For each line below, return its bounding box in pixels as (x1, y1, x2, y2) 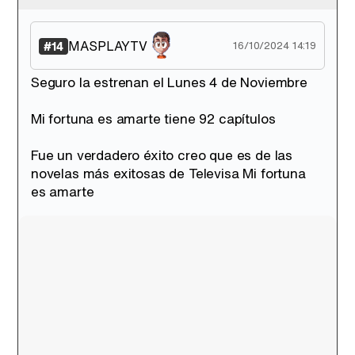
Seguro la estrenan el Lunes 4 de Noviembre (31, 72, 307, 92)
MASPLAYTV (68, 36, 147, 55)
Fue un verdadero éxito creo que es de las (31, 145, 293, 165)
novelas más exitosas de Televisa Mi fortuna (31, 163, 306, 183)
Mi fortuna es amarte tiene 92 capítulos (31, 109, 276, 128)
